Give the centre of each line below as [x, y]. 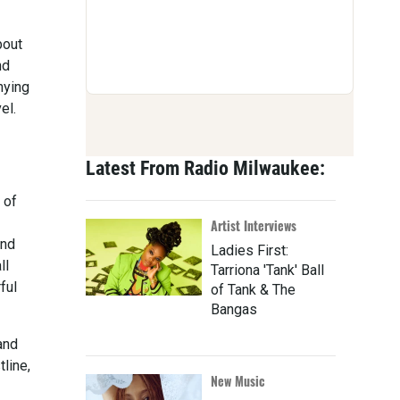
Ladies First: [250, 251]
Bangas [234, 310]
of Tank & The [253, 290]
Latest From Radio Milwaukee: [205, 169]
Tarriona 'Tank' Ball [267, 271]
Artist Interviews [254, 226]
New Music [238, 381]
